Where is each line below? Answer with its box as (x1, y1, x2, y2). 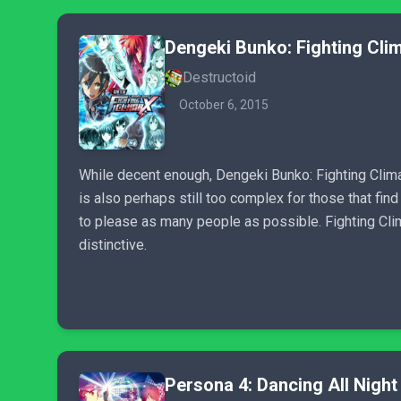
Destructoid (183, 69, 256, 86)
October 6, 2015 (179, 98, 269, 112)
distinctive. (79, 236, 147, 253)
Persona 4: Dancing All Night (165, 374, 397, 396)
